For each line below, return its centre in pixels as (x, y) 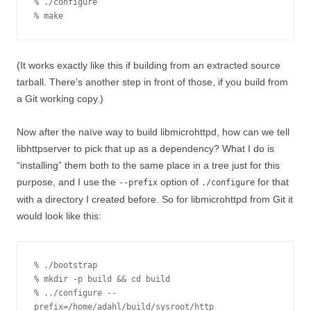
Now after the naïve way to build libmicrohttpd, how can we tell (153, 132)
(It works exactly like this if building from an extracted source (149, 65)
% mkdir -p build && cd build (102, 279)
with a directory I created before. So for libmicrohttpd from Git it (155, 199)
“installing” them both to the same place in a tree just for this (148, 165)
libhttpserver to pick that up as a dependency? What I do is (145, 149)
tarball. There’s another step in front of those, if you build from (152, 82)
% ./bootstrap (66, 265)
